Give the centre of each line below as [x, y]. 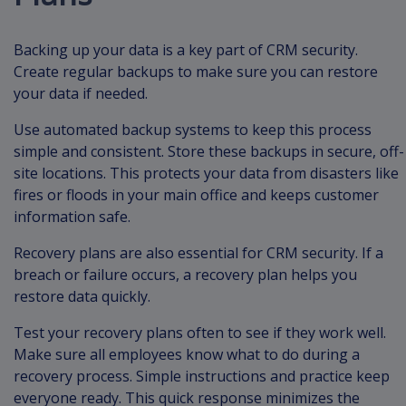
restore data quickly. [84, 296]
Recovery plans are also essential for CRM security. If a [198, 252]
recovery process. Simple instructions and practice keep [202, 376]
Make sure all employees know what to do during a [187, 354]
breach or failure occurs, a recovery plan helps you [185, 274]
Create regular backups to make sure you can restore [196, 71]
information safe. [72, 216]
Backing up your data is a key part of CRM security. [186, 49]
